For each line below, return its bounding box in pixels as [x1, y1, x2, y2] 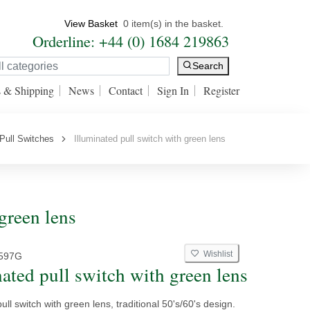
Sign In [157, 83, 189, 98]
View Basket [64, 18, 118, 29]
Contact [109, 83, 143, 98]
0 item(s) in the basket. [123, 18, 224, 29]
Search [192, 60, 224, 72]
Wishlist [199, 249, 232, 259]
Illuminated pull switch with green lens [69, 134, 226, 144]
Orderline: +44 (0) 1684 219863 [33, 30, 229, 51]
